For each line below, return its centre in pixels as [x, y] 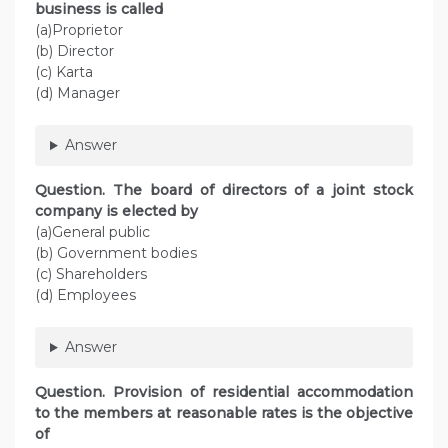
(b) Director [74, 51]
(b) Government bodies [116, 253]
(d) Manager [77, 93]
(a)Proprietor [79, 30]
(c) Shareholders [91, 274]
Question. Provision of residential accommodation [224, 392]
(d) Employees [87, 295]
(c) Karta [64, 72]
